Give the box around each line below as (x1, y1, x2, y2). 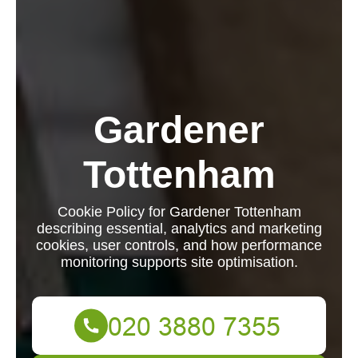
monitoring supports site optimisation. (60, 254, 298, 270)
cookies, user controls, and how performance (36, 237, 322, 253)
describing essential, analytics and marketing (36, 221, 322, 237)
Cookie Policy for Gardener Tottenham (57, 204, 301, 220)
